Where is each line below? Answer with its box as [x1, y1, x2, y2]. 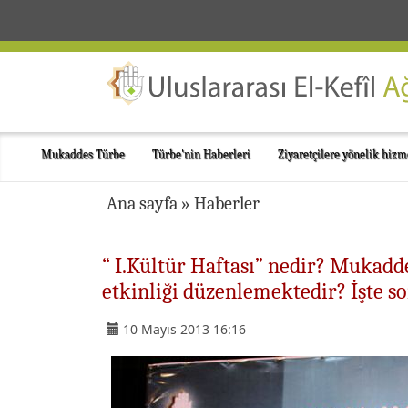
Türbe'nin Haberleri [152, 148, 250, 161]
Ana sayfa [107, 193, 178, 214]
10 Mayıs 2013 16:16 [123, 321, 246, 338]
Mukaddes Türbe [41, 148, 125, 161]
